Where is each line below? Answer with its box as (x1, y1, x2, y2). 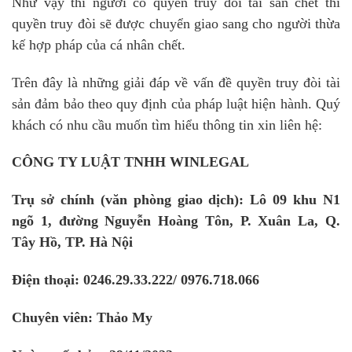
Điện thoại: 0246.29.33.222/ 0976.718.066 (12, 271, 259, 288)
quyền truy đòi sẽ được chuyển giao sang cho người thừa (12, 15, 340, 31)
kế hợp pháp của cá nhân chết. (12, 36, 185, 53)
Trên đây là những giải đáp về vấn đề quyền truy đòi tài (12, 74, 340, 90)
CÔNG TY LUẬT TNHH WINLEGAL (12, 154, 249, 170)
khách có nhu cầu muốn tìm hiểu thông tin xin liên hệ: (12, 116, 322, 133)
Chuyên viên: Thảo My (12, 309, 152, 325)
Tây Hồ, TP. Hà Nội (12, 234, 133, 251)
